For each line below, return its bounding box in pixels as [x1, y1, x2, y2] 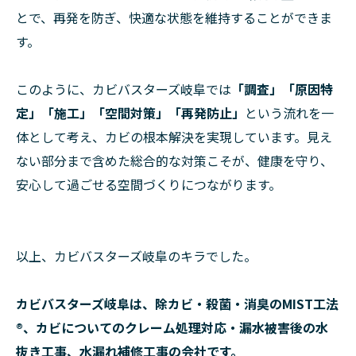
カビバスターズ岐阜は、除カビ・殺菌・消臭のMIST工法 [16, 294, 339, 314]
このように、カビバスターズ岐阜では [16, 79, 231, 99]
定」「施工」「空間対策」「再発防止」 [16, 103, 245, 123]
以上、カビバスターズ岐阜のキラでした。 [16, 246, 257, 266]
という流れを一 [245, 103, 334, 123]
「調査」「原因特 [231, 79, 333, 99]
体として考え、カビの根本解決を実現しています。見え [16, 127, 332, 147]
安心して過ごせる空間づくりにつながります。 [16, 175, 281, 195]
